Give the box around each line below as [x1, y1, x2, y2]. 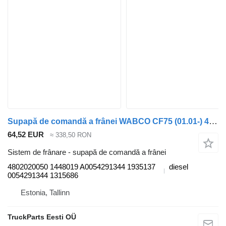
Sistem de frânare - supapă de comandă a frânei [8, 147, 166, 156]
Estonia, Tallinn [21, 188, 70, 197]
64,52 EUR [8, 130, 44, 139]
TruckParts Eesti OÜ [8, 212, 76, 221]
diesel [169, 162, 188, 171]
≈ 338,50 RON [50, 131, 91, 139]
